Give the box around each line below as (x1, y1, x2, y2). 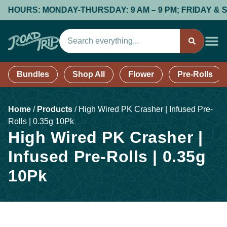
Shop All (72, 70, 105, 79)
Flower (128, 70, 154, 79)
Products (37, 105, 72, 113)
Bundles (17, 70, 49, 79)
